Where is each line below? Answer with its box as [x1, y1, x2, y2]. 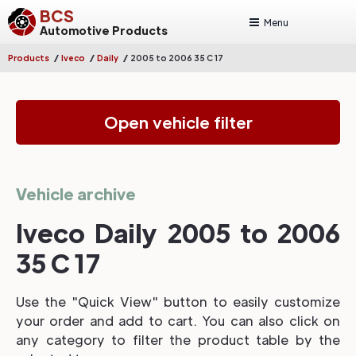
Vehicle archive [16, 184, 136, 203]
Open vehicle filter [103, 112, 253, 133]
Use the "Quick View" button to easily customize [16, 293, 340, 310]
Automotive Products [40, 22, 168, 37]
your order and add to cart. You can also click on [16, 312, 340, 329]
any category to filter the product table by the [16, 331, 340, 348]
